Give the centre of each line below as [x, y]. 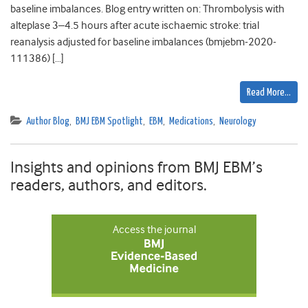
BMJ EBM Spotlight [109, 122]
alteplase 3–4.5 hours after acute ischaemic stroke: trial [135, 26]
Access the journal [154, 230]
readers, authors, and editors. [109, 185]
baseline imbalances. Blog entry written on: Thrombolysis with [147, 9]
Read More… [269, 93]
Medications [191, 122]
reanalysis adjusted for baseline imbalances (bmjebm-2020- [143, 42]
